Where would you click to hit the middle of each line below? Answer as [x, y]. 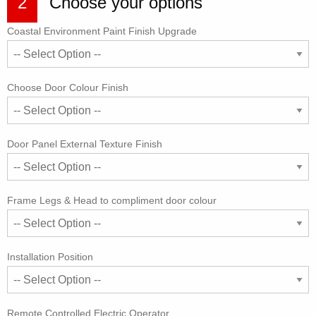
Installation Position [50, 257]
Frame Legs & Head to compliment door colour [112, 200]
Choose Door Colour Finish [68, 87]
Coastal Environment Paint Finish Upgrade [102, 31]
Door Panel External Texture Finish [85, 144]
